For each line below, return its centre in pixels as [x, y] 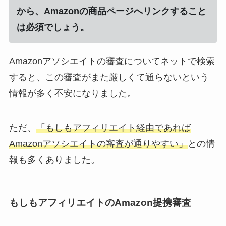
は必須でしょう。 [53, 27]
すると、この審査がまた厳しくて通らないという [109, 77]
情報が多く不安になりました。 [72, 93]
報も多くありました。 [54, 160]
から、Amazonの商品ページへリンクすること [111, 11]
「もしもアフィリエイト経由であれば [113, 127]
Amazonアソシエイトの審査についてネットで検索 [112, 61]
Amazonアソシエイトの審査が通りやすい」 [98, 144]
